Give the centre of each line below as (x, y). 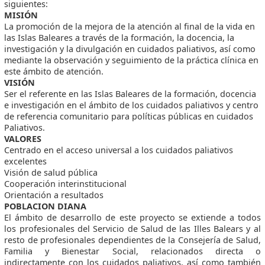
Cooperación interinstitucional (66, 184)
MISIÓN (21, 15)
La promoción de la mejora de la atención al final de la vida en (130, 27)
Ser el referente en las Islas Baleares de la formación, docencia (130, 94)
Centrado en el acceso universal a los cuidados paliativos (119, 150)
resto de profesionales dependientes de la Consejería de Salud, (132, 240)
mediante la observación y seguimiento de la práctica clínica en (132, 60)
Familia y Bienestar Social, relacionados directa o (132, 251)
